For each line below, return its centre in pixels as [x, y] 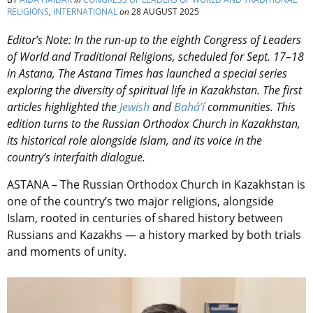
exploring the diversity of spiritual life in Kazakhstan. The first [154, 90]
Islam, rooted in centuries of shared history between [145, 218]
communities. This [250, 107]
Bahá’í [189, 107]
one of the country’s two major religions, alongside [140, 202]
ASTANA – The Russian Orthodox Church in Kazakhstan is [156, 185]
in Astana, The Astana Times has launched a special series [147, 74]
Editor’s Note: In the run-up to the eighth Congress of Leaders [154, 40]
